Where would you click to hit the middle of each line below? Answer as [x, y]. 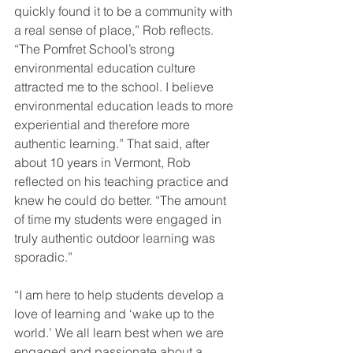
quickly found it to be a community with [125, 11]
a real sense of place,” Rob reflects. [115, 30]
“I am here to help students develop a [121, 295]
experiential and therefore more [104, 125]
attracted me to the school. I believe [115, 87]
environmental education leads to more [125, 106]
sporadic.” [43, 257]
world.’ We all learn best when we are [121, 333]
